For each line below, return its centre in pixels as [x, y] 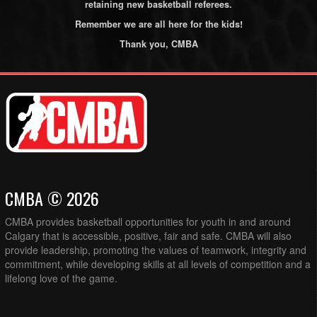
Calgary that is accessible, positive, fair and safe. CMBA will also [148, 236]
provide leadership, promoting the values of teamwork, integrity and [156, 250]
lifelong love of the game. [61, 278]
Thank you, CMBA [158, 44]
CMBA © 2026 [52, 198]
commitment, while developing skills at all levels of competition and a [158, 264]
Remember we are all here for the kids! [158, 24]
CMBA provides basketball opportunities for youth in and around [148, 222]
